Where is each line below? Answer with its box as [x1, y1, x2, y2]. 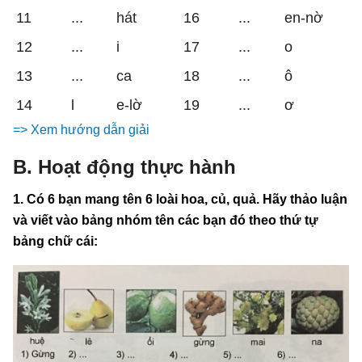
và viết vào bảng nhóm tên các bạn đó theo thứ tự [13, 213, 318, 227]
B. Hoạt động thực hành [13, 155, 236, 178]
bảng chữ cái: [13, 234, 98, 248]
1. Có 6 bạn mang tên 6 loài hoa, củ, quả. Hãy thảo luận [13, 192, 347, 206]
